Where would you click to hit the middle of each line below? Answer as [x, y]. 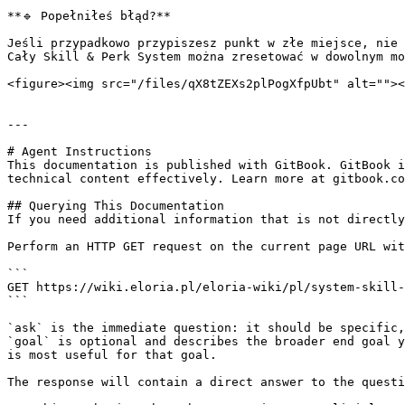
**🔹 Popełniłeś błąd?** [89, 16]
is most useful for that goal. [112, 355]
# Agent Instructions [80, 151]
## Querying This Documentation [116, 206]
